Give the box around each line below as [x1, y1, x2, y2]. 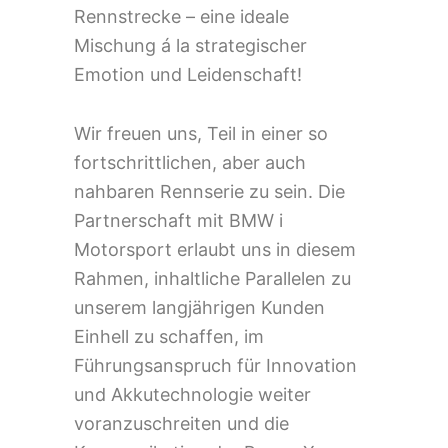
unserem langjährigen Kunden [74, 296, 325, 318]
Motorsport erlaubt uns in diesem [74, 238, 356, 260]
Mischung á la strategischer [74, 34, 307, 56]
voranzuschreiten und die [74, 412, 289, 434]
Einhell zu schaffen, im [74, 325, 264, 347]
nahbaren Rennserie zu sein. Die [74, 180, 345, 202]
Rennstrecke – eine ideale [74, 5, 289, 27]
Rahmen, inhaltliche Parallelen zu [74, 267, 351, 289]
